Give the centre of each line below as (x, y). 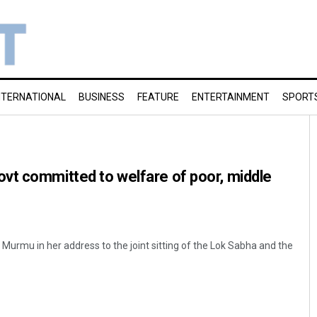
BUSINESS (102, 97)
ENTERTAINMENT (231, 97)
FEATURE (158, 97)
